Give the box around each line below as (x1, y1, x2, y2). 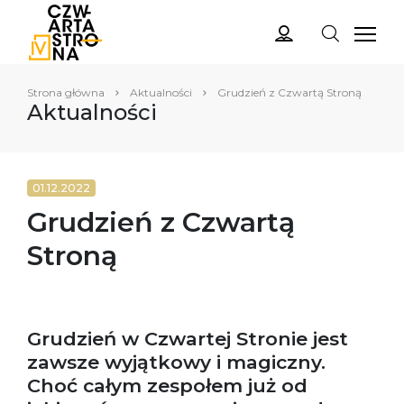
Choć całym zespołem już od (27, 374, 308, 397)
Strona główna (27, 86, 105, 99)
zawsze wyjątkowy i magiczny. (27, 351, 326, 373)
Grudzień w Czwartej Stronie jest (27, 327, 348, 350)
